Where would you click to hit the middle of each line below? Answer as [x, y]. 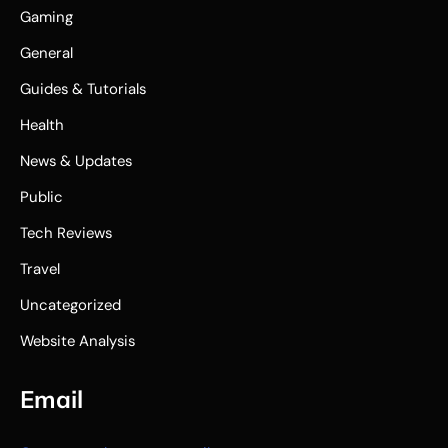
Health [42, 124]
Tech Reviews [66, 232]
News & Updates [76, 160]
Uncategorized [70, 304]
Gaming [46, 16]
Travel [40, 268]
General [46, 52]
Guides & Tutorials [83, 88]
